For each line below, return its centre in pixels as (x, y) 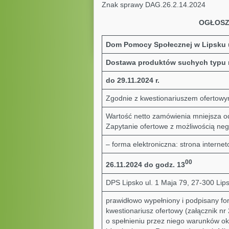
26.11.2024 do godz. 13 (145, 164)
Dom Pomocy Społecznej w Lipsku (166, 44)
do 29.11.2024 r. (132, 80)
